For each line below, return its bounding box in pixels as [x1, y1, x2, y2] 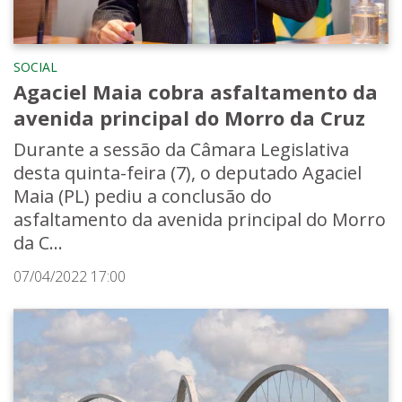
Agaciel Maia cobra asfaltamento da [13, 77, 378, 105]
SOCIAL [13, 57, 57, 75]
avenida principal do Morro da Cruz [13, 103, 365, 131]
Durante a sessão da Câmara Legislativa [13, 136, 349, 162]
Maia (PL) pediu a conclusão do [13, 183, 272, 208]
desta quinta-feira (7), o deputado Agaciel [13, 160, 362, 185]
